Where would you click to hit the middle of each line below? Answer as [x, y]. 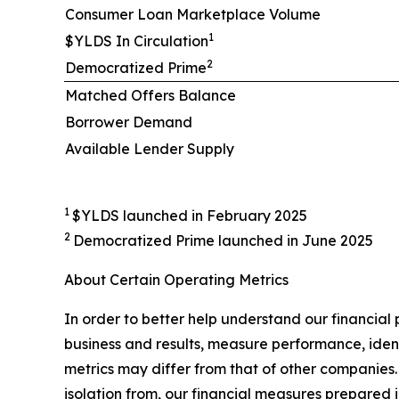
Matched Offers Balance [151, 95]
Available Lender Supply [150, 148]
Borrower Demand [129, 122]
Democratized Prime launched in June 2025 [223, 240]
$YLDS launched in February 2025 [190, 215]
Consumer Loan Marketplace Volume [193, 14]
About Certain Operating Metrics [176, 279]
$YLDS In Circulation [137, 41]
